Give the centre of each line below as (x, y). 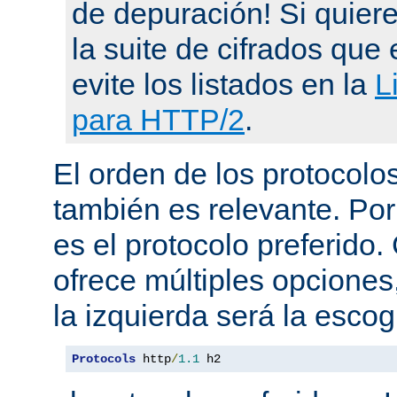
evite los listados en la (223, 84)
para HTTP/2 (158, 119)
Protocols (104, 358)
